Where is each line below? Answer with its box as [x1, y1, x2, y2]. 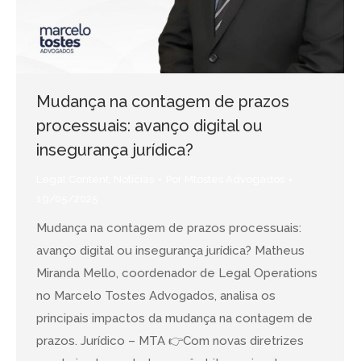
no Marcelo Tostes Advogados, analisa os [36, 288, 276, 303]
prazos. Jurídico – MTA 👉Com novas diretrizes [36, 333, 304, 348]
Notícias [114, 172, 154, 185]
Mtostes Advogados [185, 172, 284, 185]
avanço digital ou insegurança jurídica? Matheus [36, 243, 305, 258]
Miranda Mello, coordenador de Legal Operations [36, 265, 317, 280]
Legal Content [36, 172, 109, 185]
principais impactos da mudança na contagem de [36, 310, 313, 326]
